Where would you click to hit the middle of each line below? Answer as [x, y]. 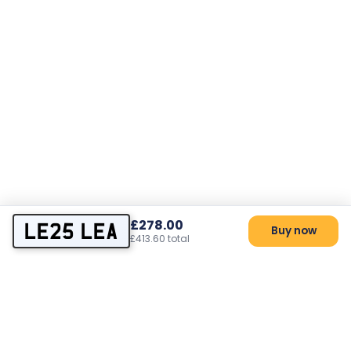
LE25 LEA [71, 231]
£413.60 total [160, 239]
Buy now [293, 231]
